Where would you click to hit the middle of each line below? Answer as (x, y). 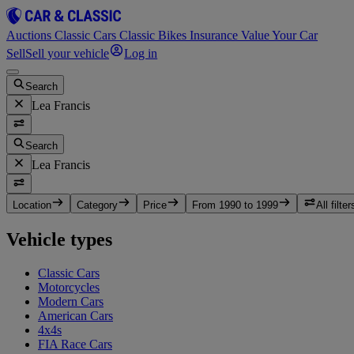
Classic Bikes (154, 35)
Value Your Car (279, 35)
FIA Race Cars (75, 344)
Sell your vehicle (67, 54)
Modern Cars (71, 301)
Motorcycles (69, 287)
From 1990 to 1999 (235, 205)
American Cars (75, 316)
